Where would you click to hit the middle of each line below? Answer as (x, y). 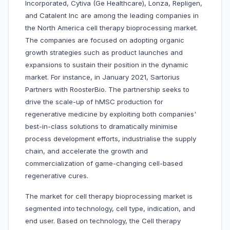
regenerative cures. (58, 176)
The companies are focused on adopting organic (105, 40)
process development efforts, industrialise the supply (111, 139)
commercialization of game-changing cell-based (104, 164)
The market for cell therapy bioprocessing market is (109, 196)
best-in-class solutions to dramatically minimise (101, 127)
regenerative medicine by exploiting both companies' (111, 114)
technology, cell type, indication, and (136, 209)
